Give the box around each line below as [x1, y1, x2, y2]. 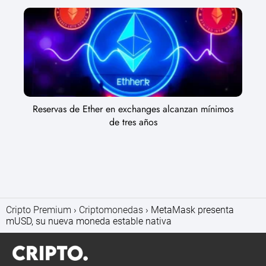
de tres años [109, 115, 157, 129]
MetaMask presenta [151, 204, 234, 216]
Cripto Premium [6, 204, 71, 216]
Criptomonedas [79, 204, 143, 216]
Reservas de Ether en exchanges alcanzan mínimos [33, 102, 233, 116]
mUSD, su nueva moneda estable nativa [6, 216, 172, 227]
